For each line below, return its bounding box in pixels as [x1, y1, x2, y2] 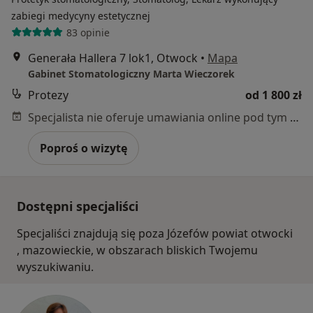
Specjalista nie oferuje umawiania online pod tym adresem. [290, 110, 299, 125]
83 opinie [66, 25, 110, 39]
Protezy [28, 87, 68, 103]
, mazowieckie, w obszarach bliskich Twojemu [17, 242, 258, 258]
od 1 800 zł [245, 87, 302, 103]
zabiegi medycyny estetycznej [11, 9, 150, 22]
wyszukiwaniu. [17, 259, 94, 275]
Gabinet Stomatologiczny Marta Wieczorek [28, 67, 235, 80]
